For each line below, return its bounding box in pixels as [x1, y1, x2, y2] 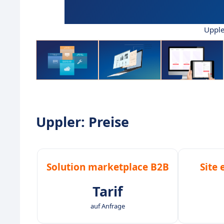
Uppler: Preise [36, 112, 129, 131]
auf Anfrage [90, 201, 125, 211]
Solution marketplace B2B [46, 160, 169, 174]
